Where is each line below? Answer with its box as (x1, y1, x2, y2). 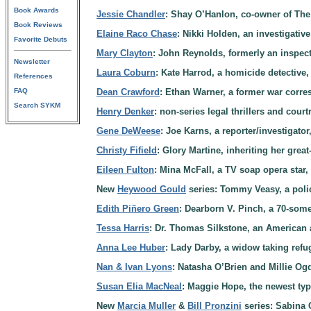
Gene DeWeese (96, 126, 160, 136)
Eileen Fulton (96, 165, 154, 175)
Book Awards (14, 6, 59, 14)
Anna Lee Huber (96, 242, 165, 253)
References (14, 72, 53, 80)
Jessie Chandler (96, 9, 165, 19)
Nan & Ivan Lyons (96, 262, 172, 272)
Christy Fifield (96, 145, 157, 155)
